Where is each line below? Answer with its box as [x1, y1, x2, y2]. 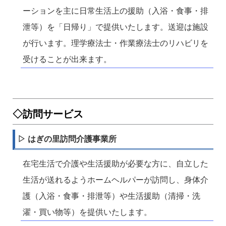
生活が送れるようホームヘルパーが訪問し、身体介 [23, 176, 208, 185]
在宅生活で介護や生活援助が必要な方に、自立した [23, 159, 208, 168]
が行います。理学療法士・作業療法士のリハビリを [23, 39, 208, 48]
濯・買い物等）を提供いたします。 [23, 208, 152, 217]
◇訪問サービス [13, 108, 83, 120]
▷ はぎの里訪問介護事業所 [18, 135, 117, 144]
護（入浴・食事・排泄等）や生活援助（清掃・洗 [23, 192, 200, 201]
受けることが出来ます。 [23, 55, 111, 64]
